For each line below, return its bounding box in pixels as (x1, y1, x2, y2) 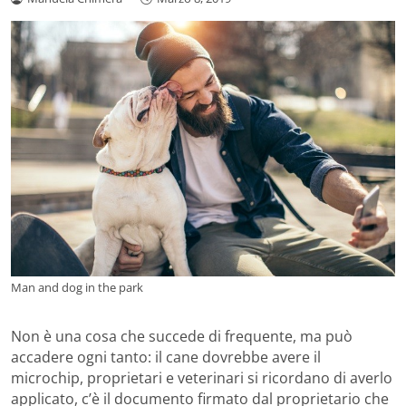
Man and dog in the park (11, 279, 143, 296)
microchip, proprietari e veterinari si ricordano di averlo (11, 368, 392, 389)
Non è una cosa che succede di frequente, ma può (11, 326, 353, 347)
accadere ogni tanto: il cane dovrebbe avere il (11, 347, 321, 368)
